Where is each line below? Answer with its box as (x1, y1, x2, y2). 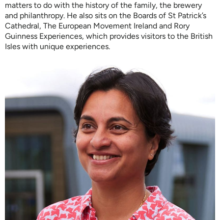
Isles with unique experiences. (5, 42, 110, 52)
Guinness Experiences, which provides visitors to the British (5, 31, 213, 41)
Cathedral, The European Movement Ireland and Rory (5, 21, 190, 31)
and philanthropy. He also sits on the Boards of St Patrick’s (5, 11, 206, 21)
